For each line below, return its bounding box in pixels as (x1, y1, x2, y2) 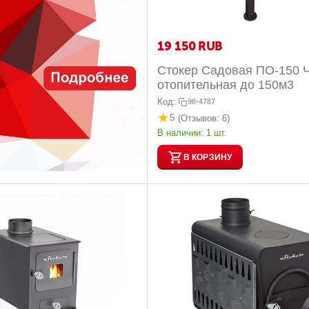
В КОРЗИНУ (183, 152, 232, 162)
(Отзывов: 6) (178, 112, 230, 123)
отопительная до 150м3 (157, 78, 295, 92)
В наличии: (157, 128, 204, 139)
